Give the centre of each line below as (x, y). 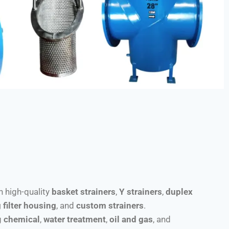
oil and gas (131, 219)
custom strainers (110, 205)
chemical (22, 219)
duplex (179, 191)
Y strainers (141, 191)
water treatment (75, 219)
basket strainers (84, 191)
